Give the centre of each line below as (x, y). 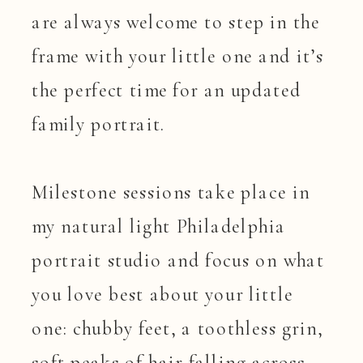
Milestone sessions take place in (171, 192)
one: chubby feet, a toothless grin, (177, 328)
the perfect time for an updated (167, 90)
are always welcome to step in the (176, 22)
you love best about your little (162, 294)
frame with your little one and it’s (178, 56)
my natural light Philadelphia (159, 226)
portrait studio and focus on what (178, 260)
